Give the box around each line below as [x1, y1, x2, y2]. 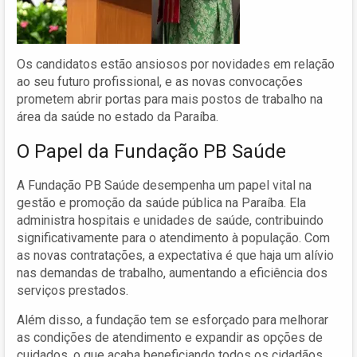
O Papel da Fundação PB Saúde [17, 139, 286, 163]
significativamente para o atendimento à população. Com [17, 229, 330, 245]
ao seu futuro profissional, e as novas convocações [17, 73, 303, 89]
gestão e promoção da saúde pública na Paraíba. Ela [17, 194, 306, 210]
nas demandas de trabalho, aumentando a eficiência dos [17, 265, 328, 280]
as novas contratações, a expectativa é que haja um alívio [17, 247, 334, 263]
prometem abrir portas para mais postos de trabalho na [17, 91, 323, 107]
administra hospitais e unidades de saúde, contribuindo [17, 212, 324, 228]
